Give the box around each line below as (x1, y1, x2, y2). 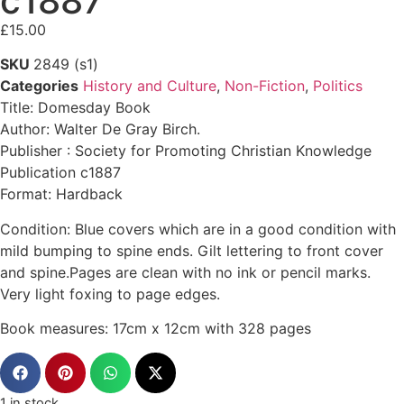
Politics (313, 77, 363, 96)
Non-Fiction (225, 77, 305, 96)
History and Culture (83, 77, 216, 96)
